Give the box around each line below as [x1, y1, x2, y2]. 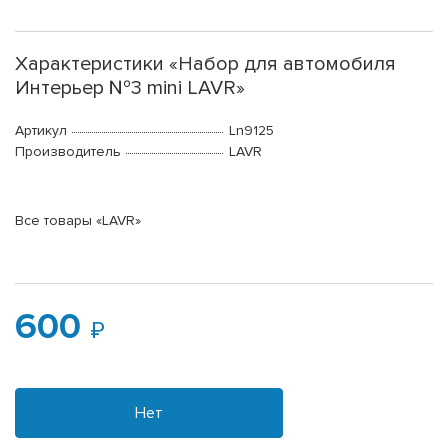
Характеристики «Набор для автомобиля [15, 52, 396, 77]
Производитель [15, 143, 121, 161]
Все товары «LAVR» [15, 212, 141, 230]
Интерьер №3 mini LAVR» [15, 76, 245, 101]
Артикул [15, 122, 67, 140]
